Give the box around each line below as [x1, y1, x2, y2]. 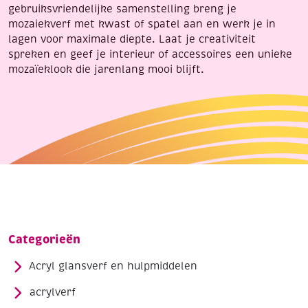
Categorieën [8, 232, 80, 247]
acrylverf [30, 286, 76, 299]
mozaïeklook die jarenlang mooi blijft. [8, 63, 204, 76]
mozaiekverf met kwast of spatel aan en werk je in [8, 18, 276, 30]
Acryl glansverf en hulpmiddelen [29, 260, 197, 273]
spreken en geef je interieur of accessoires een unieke [8, 48, 292, 60]
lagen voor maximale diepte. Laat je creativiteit [8, 33, 256, 45]
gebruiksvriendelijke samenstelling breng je [8, 3, 236, 15]
